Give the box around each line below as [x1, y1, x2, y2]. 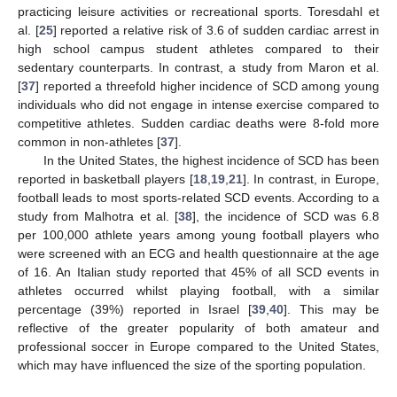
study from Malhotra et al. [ [18, 208, 178, 223]
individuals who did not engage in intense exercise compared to [18, 97, 379, 112]
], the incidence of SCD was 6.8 [191, 208, 380, 223]
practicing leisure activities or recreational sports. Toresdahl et [18, 4, 379, 19]
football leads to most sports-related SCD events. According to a [18, 190, 379, 205]
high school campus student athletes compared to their [18, 41, 379, 56]
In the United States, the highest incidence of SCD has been [43, 152, 379, 167]
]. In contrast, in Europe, [242, 171, 379, 186]
